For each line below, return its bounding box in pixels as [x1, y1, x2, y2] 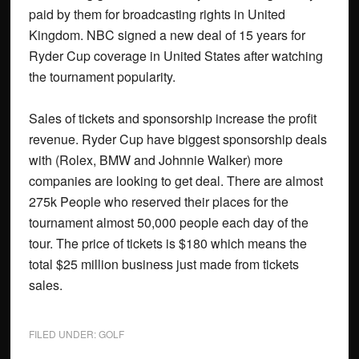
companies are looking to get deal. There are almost [28, 171, 323, 191]
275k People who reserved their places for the [28, 192, 288, 212]
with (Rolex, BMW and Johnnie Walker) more [28, 151, 283, 170]
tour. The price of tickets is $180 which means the [28, 234, 307, 253]
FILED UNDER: [28, 327, 99, 341]
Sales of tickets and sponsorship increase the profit [28, 109, 317, 128]
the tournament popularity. [28, 67, 175, 87]
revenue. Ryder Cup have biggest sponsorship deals [28, 130, 327, 149]
